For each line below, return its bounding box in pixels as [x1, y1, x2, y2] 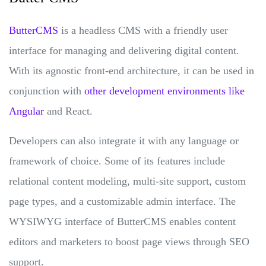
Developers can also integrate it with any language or [9, 134, 239, 147]
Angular [9, 104, 44, 117]
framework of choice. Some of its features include [9, 154, 225, 167]
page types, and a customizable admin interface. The [9, 195, 236, 207]
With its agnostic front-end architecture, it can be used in [9, 64, 254, 77]
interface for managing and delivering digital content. [9, 44, 239, 56]
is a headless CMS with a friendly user [58, 24, 228, 36]
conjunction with [9, 84, 84, 97]
